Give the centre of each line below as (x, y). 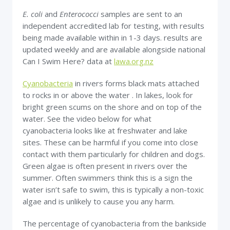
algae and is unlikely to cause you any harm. (99, 201)
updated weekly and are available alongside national (114, 49)
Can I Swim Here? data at (68, 61)
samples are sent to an (141, 14)
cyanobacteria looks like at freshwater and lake (105, 130)
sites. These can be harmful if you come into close (110, 142)
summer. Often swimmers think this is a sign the (108, 178)
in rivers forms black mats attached (136, 83)
